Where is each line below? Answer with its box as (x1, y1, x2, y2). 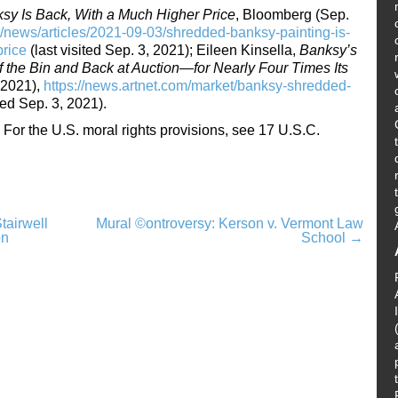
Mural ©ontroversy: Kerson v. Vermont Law (96, 215, 363, 231)
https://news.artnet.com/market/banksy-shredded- (44, 77, 351, 93)
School (301, 229, 349, 245)
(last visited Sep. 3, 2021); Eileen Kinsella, (27, 42, 299, 58)
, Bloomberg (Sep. (235, 6, 349, 22)
